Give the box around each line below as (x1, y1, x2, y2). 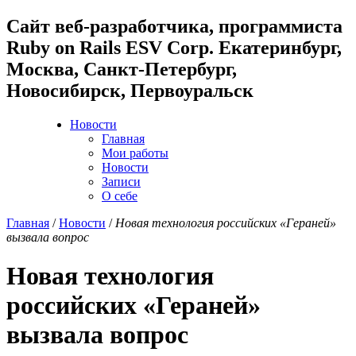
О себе (102, 188, 137, 203)
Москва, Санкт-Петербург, (6, 58, 237, 79)
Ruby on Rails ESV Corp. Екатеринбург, (6, 37, 342, 58)
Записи (102, 174, 141, 188)
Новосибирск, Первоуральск (6, 79, 253, 101)
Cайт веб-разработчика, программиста (6, 15, 342, 37)
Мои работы (102, 145, 168, 160)
